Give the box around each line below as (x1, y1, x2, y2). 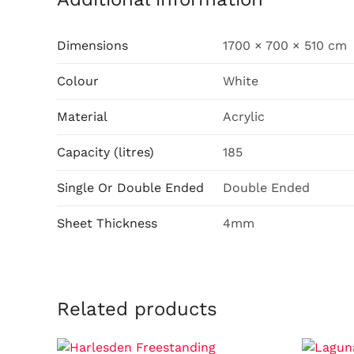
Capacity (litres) (57, 144, 154, 160)
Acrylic (223, 108, 265, 124)
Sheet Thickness (57, 215, 157, 231)
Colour (57, 73, 99, 88)
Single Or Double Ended (57, 179, 204, 195)
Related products (57, 297, 217, 320)
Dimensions (57, 37, 128, 53)
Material (57, 108, 107, 124)
